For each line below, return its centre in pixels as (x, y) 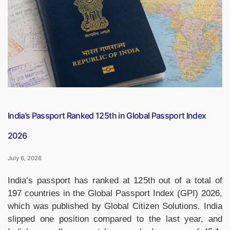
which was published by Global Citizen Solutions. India (115, 206)
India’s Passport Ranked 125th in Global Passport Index (107, 116)
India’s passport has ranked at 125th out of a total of (115, 181)
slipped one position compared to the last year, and (115, 219)
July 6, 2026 (25, 158)
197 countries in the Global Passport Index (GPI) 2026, (115, 194)
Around (84, 16)
